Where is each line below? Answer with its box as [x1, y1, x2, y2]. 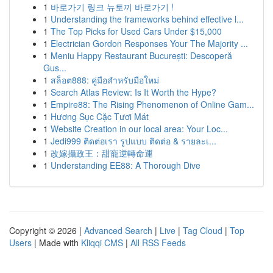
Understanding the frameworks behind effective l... [51, 13, 244, 25]
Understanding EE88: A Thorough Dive [51, 159, 200, 171]
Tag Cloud [183, 224, 222, 236]
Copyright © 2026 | [9, 224, 84, 236]
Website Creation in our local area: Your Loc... [51, 122, 228, 135]
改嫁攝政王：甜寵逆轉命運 [51, 147, 153, 159]
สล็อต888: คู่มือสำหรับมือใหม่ [51, 74, 159, 86]
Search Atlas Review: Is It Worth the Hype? [51, 86, 216, 98]
